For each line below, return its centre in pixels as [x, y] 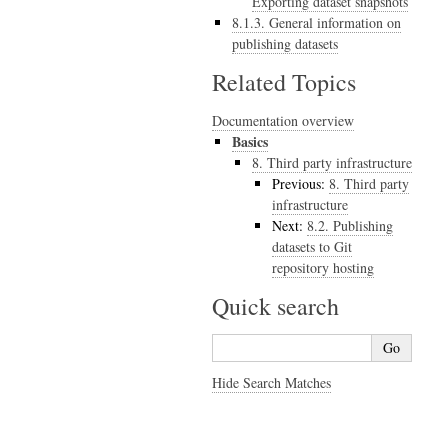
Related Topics [284, 81]
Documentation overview [283, 120]
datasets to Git [312, 246]
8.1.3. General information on [316, 22]
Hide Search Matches [271, 382]
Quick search [275, 305]
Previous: [300, 183]
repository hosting [323, 267]
